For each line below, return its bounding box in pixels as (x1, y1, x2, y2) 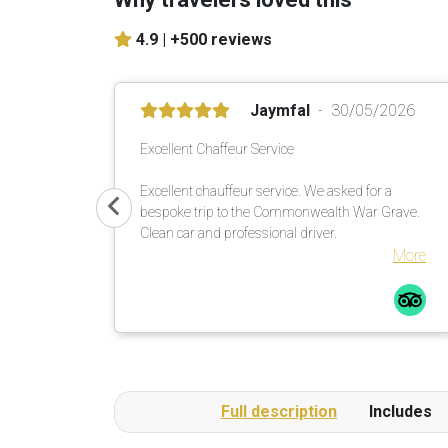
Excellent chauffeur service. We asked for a (140, 183, 392, 199)
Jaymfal (250, 101, 310, 120)
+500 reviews (170, 30, 272, 49)
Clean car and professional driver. (140, 225, 337, 241)
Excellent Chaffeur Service (140, 141, 294, 157)
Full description (221, 402, 337, 421)
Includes (369, 402, 432, 421)
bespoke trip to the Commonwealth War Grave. (140, 204, 420, 220)
